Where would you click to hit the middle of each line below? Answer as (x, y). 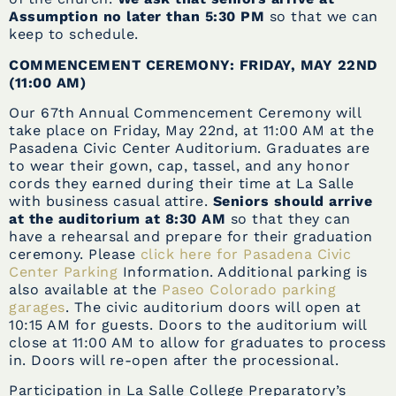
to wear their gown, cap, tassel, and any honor (179, 165)
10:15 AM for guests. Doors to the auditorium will (188, 324)
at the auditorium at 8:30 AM (117, 218)
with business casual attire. (111, 201)
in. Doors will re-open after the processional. (174, 360)
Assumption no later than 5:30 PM (137, 17)
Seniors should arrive (292, 201)
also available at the (85, 289)
